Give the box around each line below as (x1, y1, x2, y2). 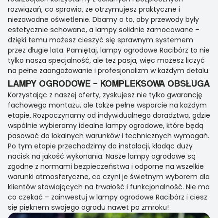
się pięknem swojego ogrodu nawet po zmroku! (8, 202, 169, 213)
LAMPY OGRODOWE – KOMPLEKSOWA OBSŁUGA (8, 77, 210, 89)
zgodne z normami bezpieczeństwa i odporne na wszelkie (8, 162, 204, 172)
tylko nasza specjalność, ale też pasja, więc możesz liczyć (8, 55, 205, 66)
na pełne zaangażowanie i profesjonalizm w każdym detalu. (8, 66, 210, 76)
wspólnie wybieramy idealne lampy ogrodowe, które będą (8, 121, 203, 131)
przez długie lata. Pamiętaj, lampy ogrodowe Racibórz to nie (8, 45, 210, 55)
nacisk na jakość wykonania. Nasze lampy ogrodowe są (8, 151, 196, 162)
